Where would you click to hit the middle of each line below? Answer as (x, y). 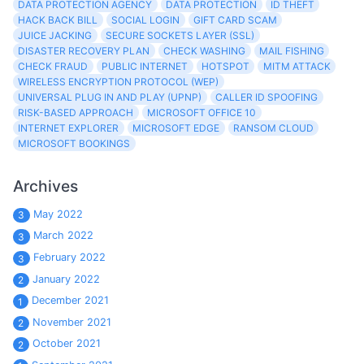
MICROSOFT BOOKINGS (74, 143)
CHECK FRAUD (53, 66)
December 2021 (70, 301)
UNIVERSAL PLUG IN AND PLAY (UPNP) (110, 97)
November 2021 (71, 322)
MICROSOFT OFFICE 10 (202, 112)
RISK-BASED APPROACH (76, 112)
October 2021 (66, 344)
